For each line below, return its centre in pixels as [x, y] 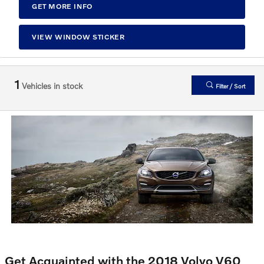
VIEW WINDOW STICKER [78, 37]
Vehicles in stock [51, 86]
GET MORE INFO [62, 6]
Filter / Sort [230, 86]
